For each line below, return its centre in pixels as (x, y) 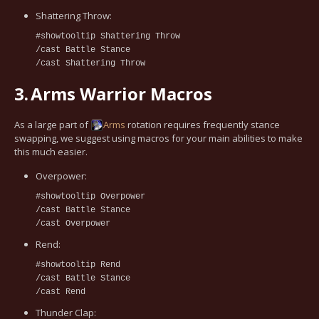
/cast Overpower (73, 223)
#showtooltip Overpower (90, 196)
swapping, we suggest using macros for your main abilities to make (158, 138)
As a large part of (52, 124)
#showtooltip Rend (78, 265)
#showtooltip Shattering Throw (108, 36)
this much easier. (51, 151)
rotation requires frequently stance (203, 124)
